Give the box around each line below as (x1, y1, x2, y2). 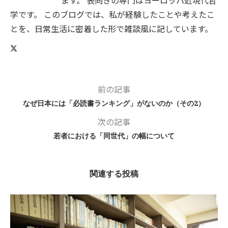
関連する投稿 (90, 167, 138, 179)
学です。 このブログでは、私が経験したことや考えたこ (10, 8, 215, 20)
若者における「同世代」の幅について (53, 130, 175, 140)
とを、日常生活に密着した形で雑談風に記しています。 (10, 22, 213, 35)
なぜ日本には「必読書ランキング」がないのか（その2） (23, 98, 205, 108)
